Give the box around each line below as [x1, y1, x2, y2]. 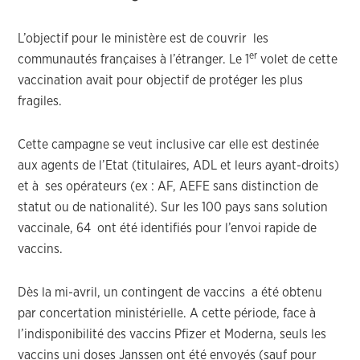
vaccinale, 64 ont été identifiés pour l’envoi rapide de [18, 222, 317, 235]
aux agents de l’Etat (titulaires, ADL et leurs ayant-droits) [18, 159, 340, 172]
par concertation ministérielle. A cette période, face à [18, 307, 317, 320]
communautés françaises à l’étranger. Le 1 [18, 53, 250, 66]
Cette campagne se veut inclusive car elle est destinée [18, 138, 320, 151]
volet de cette [257, 53, 338, 66]
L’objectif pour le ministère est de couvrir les [18, 32, 269, 45]
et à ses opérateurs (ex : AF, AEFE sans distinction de [18, 180, 319, 193]
